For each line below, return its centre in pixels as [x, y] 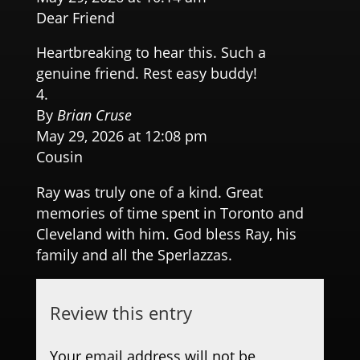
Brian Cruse [94, 115]
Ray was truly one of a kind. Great [149, 192]
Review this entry [121, 313]
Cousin [59, 157]
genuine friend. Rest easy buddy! [146, 74]
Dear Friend [75, 17]
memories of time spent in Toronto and [170, 213]
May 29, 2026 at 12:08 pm [121, 136]
